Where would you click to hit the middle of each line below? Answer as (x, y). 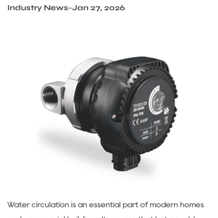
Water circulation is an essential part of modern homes (106, 204)
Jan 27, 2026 (99, 8)
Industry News (38, 8)
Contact (57, 69)
